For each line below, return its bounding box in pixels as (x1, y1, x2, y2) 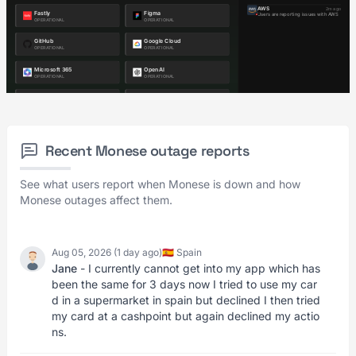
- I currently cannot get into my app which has (77, 261, 320, 275)
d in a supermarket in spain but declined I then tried (52, 293, 320, 307)
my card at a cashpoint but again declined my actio (52, 309, 319, 323)
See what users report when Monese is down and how (20, 177, 300, 191)
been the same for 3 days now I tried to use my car (52, 277, 317, 291)
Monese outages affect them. (20, 193, 172, 207)
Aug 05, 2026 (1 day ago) (52, 246, 162, 258)
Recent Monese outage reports (45, 141, 250, 160)
